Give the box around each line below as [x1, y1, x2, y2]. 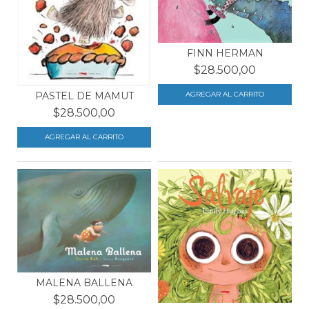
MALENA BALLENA [36, 277, 132, 290]
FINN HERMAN [186, 47, 263, 60]
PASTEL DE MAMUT [34, 90, 134, 103]
